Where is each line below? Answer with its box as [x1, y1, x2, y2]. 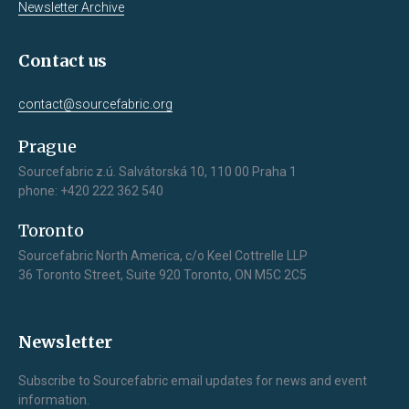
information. [18, 392, 89, 407]
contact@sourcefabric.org [18, 96, 173, 111]
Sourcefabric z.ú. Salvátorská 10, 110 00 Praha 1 [18, 163, 297, 179]
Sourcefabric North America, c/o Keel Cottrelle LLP [18, 247, 308, 263]
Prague [18, 135, 77, 157]
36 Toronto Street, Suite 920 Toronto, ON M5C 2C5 [18, 267, 307, 282]
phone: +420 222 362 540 [18, 183, 163, 198]
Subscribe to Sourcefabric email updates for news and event [18, 372, 367, 388]
